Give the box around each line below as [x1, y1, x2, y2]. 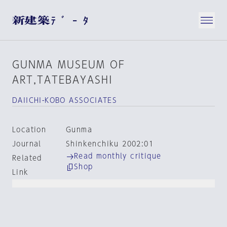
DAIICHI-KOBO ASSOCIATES [12, 97, 118, 104]
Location [12, 126, 47, 133]
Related [12, 155, 42, 162]
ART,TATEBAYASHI [12, 74, 113, 85]
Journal [12, 140, 42, 147]
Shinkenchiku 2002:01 [65, 140, 154, 147]
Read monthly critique [73, 153, 162, 160]
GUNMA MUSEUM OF [12, 59, 125, 69]
